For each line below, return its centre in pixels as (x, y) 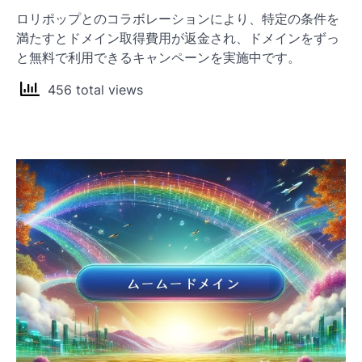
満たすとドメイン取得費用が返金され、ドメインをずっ (178, 38)
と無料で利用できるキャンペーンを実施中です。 (158, 57)
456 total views (91, 90)
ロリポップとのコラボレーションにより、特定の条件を (178, 18)
